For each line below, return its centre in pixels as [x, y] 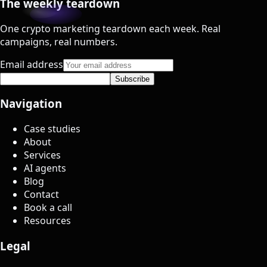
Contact [41, 195]
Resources [47, 221]
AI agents [45, 168]
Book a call [48, 208]
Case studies [52, 129]
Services [42, 155]
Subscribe [132, 79]
